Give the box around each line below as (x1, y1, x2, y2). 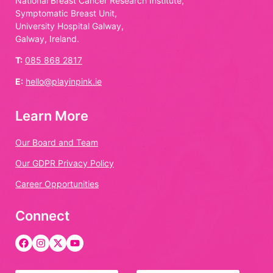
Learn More (15, 107, 88, 124)
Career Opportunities (15, 178, 99, 189)
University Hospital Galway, (15, 20, 124, 31)
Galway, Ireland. (15, 33, 79, 44)
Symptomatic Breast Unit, (15, 7, 117, 18)
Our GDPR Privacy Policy (15, 157, 114, 168)
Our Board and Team (15, 136, 98, 147)
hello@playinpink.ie (26, 76, 102, 87)
